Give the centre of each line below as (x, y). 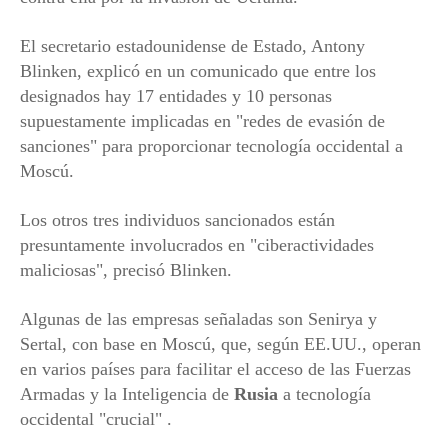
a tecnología (324, 394)
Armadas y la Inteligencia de (127, 394)
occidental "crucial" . (96, 419)
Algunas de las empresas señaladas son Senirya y (198, 319)
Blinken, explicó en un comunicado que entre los (198, 71)
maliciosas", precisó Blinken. (126, 270)
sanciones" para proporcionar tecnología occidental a (211, 146)
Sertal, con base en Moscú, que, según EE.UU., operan (220, 344)
